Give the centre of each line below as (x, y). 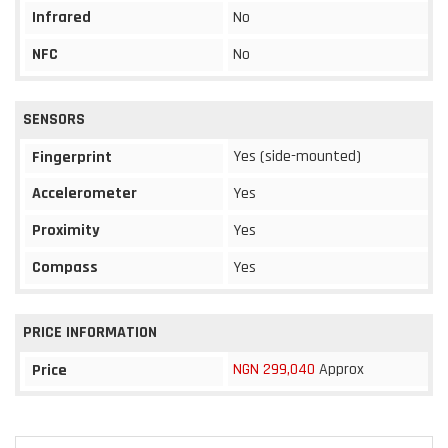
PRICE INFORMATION (90, 332)
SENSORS (54, 119)
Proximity (66, 230)
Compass (65, 267)
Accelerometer (84, 193)
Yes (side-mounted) (297, 156)
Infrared (61, 17)
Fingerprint (72, 157)
